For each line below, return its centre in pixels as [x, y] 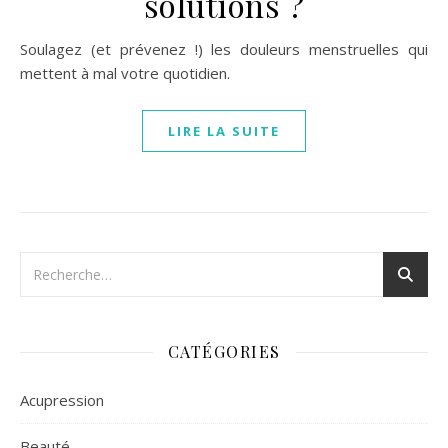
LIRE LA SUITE [224, 131]
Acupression [62, 400]
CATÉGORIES [224, 351]
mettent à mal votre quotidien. [125, 73]
